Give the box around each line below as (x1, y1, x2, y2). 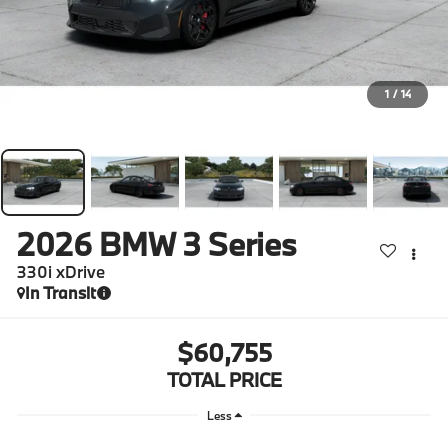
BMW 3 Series (99, 223, 298, 264)
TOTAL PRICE (166, 367, 282, 392)
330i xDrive (17, 260, 106, 282)
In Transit (25, 281, 97, 303)
